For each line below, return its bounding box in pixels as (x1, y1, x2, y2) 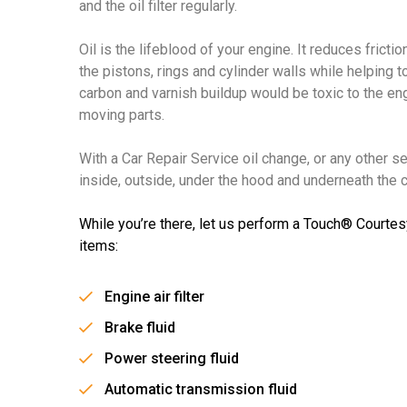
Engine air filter (104, 288, 204, 305)
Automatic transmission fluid (104, 381, 297, 398)
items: (79, 237, 118, 254)
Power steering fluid (104, 350, 239, 367)
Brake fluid (104, 319, 175, 336)
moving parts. (79, 106, 164, 124)
